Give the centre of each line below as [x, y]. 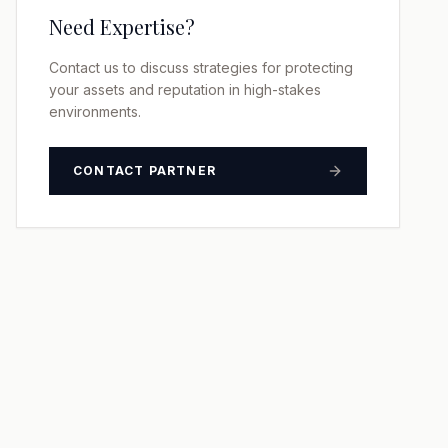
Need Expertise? [122, 26]
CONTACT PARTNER [144, 170]
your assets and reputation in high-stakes [185, 89]
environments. [95, 111]
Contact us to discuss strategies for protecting [201, 67]
